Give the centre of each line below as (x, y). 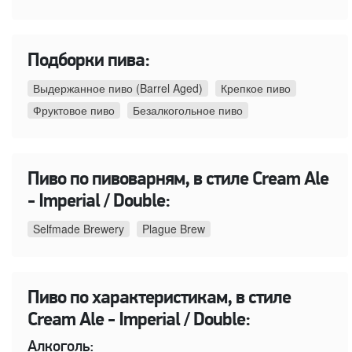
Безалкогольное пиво (188, 110)
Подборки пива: (89, 62)
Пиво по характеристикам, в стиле (159, 299)
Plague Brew (174, 229)
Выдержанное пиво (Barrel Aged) (118, 88)
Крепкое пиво (256, 88)
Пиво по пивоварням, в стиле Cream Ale (178, 180)
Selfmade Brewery (79, 229)
